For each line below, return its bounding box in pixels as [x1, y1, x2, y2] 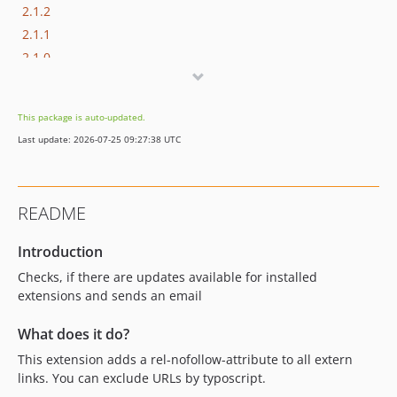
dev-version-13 [22, 71, 110, 89]
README [18, 201, 86, 225]
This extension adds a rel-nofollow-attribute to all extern [18, 351, 353, 368]
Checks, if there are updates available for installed [18, 269, 317, 285]
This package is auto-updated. [18, 111, 145, 123]
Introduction [18, 242, 103, 261]
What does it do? [18, 324, 129, 344]
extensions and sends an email [18, 287, 202, 304]
